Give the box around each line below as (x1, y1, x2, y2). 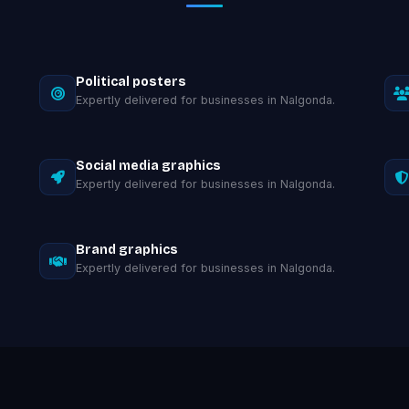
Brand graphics (76, 242, 179, 257)
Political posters (76, 74, 187, 89)
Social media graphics (76, 158, 222, 173)
